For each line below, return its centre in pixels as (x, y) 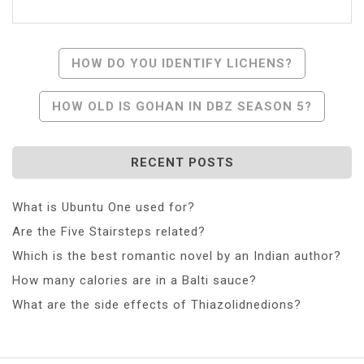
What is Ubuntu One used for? (104, 207)
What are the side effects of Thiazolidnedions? (157, 304)
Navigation (79, 93)
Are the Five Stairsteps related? (109, 231)
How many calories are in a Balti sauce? (134, 280)
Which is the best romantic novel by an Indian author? (177, 256)
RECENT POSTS (182, 162)
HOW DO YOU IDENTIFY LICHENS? (182, 63)
